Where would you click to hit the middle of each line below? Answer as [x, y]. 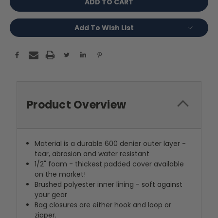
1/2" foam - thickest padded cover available [109, 164]
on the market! [60, 174]
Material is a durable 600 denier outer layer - [110, 144]
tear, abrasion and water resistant [92, 154]
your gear [51, 195]
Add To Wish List [104, 28]
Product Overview [76, 105]
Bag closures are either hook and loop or [103, 205]
